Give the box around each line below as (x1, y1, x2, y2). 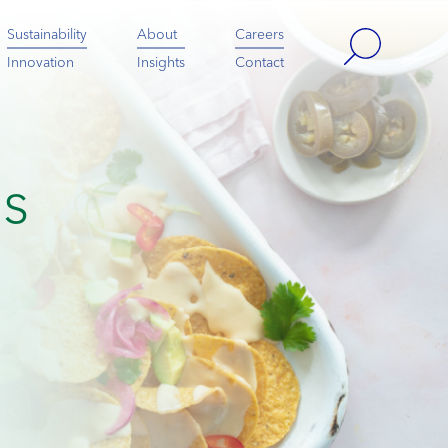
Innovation (6, 51, 74, 74)
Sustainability (6, 23, 87, 46)
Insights (136, 51, 185, 74)
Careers (234, 23, 284, 46)
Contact (234, 51, 284, 74)
